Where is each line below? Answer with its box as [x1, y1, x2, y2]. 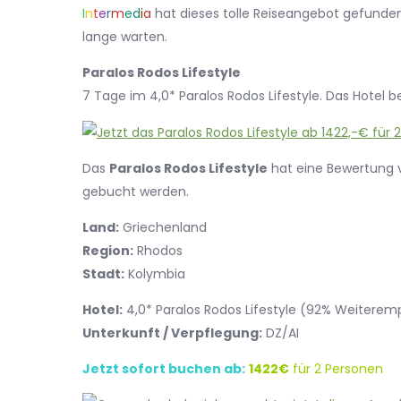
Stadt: [82, 265, 124, 284]
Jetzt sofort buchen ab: [82, 360, 245, 379]
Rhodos [133, 242, 183, 260]
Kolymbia [124, 265, 185, 284]
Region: [82, 242, 133, 260]
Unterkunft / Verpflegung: [82, 324, 262, 343]
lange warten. [82, 28, 167, 46]
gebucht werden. [82, 183, 189, 201]
